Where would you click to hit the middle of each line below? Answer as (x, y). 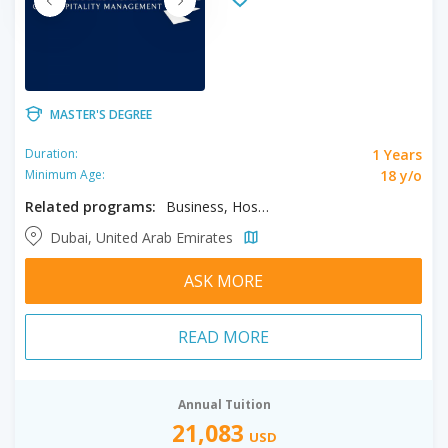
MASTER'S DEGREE (101, 114)
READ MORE (223, 336)
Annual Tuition (224, 404)
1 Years (397, 154)
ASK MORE (223, 280)
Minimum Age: (65, 174)
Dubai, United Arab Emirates (143, 237)
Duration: (51, 153)
